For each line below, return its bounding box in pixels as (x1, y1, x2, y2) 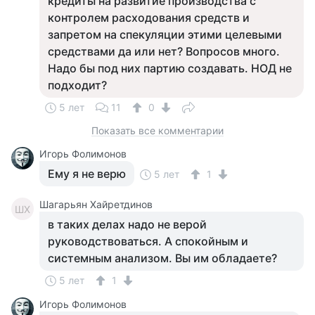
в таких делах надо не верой (48, 217, 207, 231)
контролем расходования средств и (48, 11, 250, 25)
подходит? (48, 78, 107, 92)
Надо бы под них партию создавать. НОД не (48, 61, 292, 75)
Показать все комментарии (91, 124, 224, 136)
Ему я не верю (48, 167, 126, 181)
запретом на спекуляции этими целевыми (48, 27, 282, 41)
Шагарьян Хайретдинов (39, 198, 153, 210)
